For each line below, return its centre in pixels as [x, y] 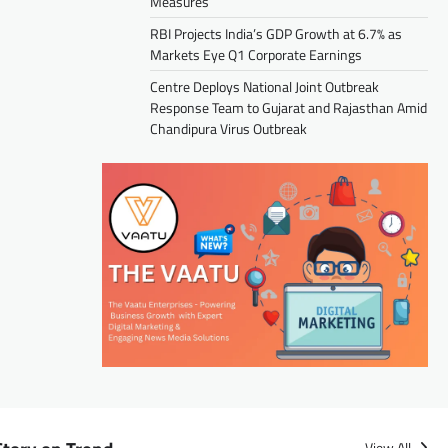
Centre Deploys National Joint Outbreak [264, 87]
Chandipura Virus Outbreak [228, 129]
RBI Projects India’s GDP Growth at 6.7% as [276, 34]
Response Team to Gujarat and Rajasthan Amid [288, 108]
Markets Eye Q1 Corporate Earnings [256, 55]
